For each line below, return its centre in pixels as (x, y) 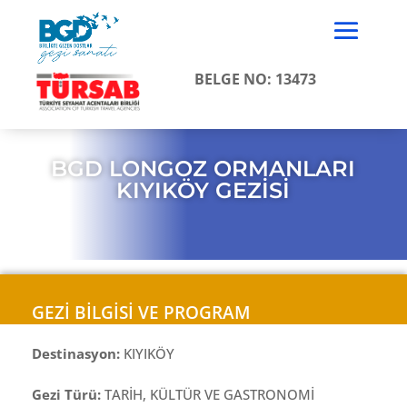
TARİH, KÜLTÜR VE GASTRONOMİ (209, 394)
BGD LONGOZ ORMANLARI (203, 168)
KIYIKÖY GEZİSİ (203, 190)
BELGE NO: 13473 (255, 79)
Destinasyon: (78, 353)
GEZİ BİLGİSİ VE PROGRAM (141, 312)
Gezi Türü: (68, 394)
